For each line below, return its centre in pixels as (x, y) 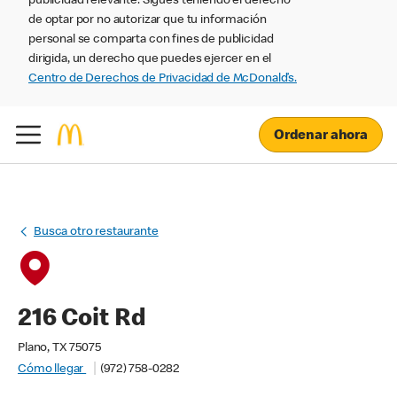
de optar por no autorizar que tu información (148, 20)
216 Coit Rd (82, 320)
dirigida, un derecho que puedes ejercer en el (150, 59)
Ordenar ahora (320, 136)
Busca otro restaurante (96, 232)
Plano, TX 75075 (59, 348)
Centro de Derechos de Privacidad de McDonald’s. (163, 79)
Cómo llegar (52, 370)
